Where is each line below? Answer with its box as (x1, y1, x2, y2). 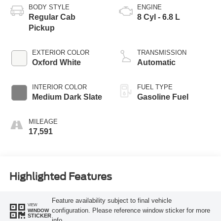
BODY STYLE (28, 3, 70, 11)
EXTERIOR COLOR (32, 48, 89, 56)
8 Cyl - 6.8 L (137, 12, 180, 21)
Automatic (137, 58, 176, 67)
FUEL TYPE (137, 83, 173, 91)
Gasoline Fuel (137, 92, 188, 101)
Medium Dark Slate (32, 92, 102, 101)
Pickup (28, 23, 55, 32)
